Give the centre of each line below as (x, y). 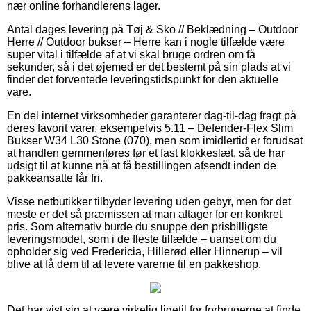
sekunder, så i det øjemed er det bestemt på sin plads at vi (149, 67)
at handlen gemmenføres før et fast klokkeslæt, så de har (146, 153)
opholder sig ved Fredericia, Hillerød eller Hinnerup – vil (145, 251)
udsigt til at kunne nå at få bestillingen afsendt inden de (142, 165)
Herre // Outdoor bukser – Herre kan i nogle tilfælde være (146, 42)
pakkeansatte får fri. (55, 178)
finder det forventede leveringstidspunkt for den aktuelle (143, 79)
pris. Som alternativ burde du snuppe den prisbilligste (137, 226)
